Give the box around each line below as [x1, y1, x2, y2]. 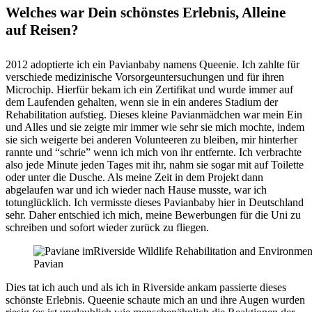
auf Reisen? [6, 22, 79, 39]
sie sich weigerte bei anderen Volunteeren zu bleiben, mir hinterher [6, 134, 297, 146]
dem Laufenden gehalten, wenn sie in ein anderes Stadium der [6, 96, 278, 109]
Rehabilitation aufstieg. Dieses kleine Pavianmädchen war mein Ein [6, 109, 302, 121]
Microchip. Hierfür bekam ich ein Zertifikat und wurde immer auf [6, 84, 293, 96]
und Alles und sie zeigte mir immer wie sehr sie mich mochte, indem [6, 121, 304, 134]
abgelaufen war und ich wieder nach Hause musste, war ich [6, 184, 267, 196]
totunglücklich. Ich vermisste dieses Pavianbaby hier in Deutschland [6, 196, 304, 209]
